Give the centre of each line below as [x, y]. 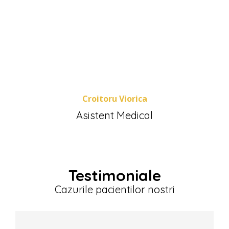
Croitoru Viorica [114, 98]
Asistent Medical [114, 115]
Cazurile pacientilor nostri [114, 189]
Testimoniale [114, 175]
